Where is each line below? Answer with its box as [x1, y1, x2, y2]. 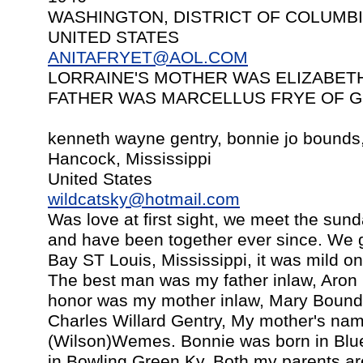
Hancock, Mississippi [48, 149, 211, 169]
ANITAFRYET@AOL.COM [48, 48, 248, 67]
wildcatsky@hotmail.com [48, 190, 240, 209]
